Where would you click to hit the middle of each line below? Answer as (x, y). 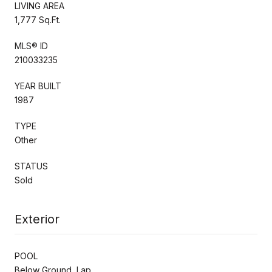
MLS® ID (31, 46)
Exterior (37, 219)
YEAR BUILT (38, 86)
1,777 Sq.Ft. (38, 19)
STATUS (31, 166)
